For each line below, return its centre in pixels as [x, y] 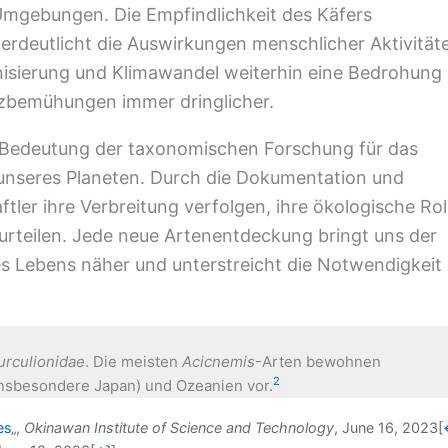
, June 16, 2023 [386, 427]
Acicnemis [218, 361]
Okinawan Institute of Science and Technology [179, 427]
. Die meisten [133, 361]
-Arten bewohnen [318, 361]
